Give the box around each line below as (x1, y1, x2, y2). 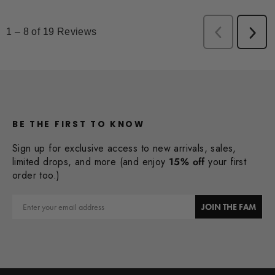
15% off (169, 154, 205, 169)
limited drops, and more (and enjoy (12, 154, 169, 169)
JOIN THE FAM (201, 201, 256, 212)
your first (204, 154, 247, 169)
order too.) (12, 168, 60, 182)
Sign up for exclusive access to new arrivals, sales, (12, 141, 236, 155)
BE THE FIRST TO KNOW (12, 118, 145, 130)
